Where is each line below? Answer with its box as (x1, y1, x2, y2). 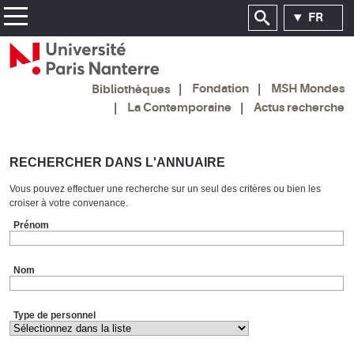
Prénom (13, 219, 49, 231)
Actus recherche (254, 100, 345, 115)
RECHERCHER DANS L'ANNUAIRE (9, 155, 225, 169)
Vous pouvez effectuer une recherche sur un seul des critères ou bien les (9, 183, 321, 194)
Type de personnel (13, 309, 96, 321)
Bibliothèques (92, 81, 170, 96)
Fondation (192, 81, 249, 96)
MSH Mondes (271, 81, 345, 96)
